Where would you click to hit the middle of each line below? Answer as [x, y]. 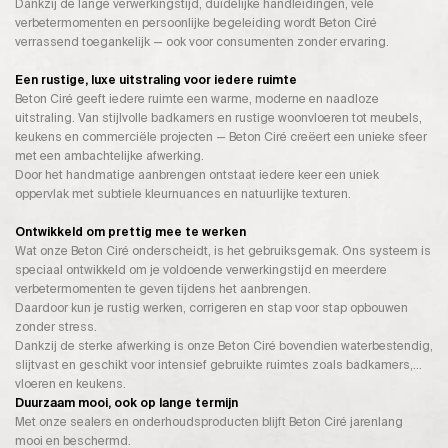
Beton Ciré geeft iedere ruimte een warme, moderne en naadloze [197, 98]
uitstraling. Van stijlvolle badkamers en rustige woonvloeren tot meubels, [218, 117]
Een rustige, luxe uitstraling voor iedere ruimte [156, 79]
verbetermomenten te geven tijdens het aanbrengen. [163, 289]
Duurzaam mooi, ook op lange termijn [126, 403]
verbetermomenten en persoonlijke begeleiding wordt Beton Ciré [196, 22]
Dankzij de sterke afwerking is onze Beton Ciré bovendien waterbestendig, [224, 346]
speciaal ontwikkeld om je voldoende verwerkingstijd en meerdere [201, 270]
